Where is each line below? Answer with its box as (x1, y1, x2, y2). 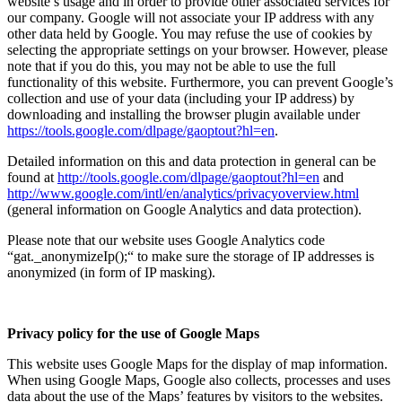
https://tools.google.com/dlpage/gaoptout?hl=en (7, 122, 275, 138)
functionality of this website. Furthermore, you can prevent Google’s (7, 74, 393, 90)
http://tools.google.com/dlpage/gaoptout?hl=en (57, 169, 319, 185)
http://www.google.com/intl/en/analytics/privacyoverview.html (7, 185, 359, 201)
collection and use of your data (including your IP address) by (7, 90, 354, 106)
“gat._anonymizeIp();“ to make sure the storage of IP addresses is (7, 248, 374, 264)
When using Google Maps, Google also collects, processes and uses (7, 371, 390, 388)
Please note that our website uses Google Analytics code (7, 232, 325, 248)
